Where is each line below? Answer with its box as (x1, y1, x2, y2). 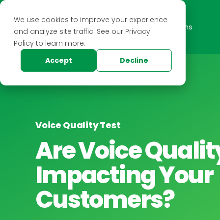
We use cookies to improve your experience (14, 15, 167, 25)
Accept (45, 55, 72, 66)
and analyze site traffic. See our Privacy (14, 27, 150, 36)
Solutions (159, 22, 192, 31)
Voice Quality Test (35, 119, 121, 132)
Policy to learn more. (14, 38, 85, 48)
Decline (120, 55, 148, 66)
